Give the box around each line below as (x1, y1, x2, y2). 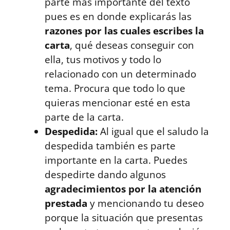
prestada (45, 196, 87, 210)
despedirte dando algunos (45, 167, 166, 181)
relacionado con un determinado (45, 67, 196, 81)
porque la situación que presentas (45, 210, 203, 224)
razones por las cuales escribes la (45, 24, 204, 37)
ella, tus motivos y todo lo (45, 52, 161, 66)
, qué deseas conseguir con (70, 38, 194, 52)
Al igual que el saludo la (100, 124, 209, 138)
